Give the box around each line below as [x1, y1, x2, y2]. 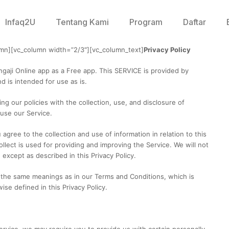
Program [129, 17, 163, 27]
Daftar [182, 17, 206, 27]
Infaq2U [5, 17, 35, 27]
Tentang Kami [55, 17, 109, 27]
